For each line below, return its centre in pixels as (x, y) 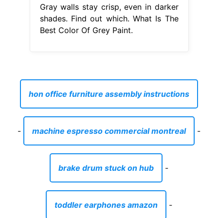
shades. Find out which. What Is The (109, 18)
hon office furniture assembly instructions (109, 94)
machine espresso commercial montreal (109, 131)
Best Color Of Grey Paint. (86, 30)
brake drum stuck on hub (106, 168)
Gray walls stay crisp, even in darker (109, 7)
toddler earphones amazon (106, 205)
